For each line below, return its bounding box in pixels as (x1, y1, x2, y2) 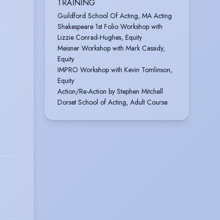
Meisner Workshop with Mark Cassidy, (57, 43, 165, 53)
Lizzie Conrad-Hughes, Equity (57, 32, 142, 42)
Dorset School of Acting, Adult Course (57, 97, 167, 107)
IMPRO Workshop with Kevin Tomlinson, (57, 64, 172, 75)
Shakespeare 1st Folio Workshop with (57, 21, 163, 31)
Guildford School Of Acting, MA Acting (57, 10, 172, 21)
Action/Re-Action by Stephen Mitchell (57, 86, 163, 96)
